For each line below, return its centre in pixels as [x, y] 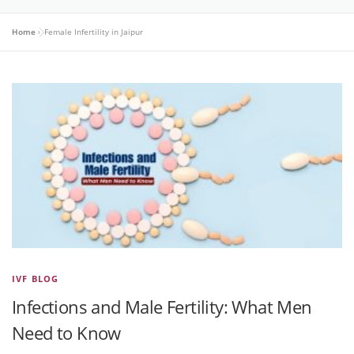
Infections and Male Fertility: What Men [162, 306]
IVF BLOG [36, 278]
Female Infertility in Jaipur [94, 31]
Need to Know [66, 332]
